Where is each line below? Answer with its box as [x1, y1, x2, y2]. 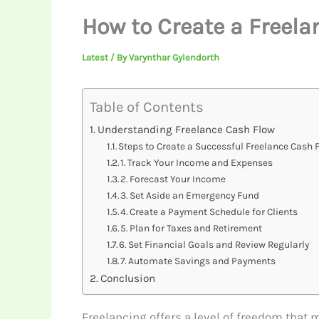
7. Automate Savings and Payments [120, 255, 276, 267]
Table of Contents [89, 98, 204, 116]
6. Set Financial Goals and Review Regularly [119, 239, 310, 251]
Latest [81, 52, 108, 63]
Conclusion [100, 272, 155, 286]
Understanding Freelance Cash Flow [97, 123, 275, 137]
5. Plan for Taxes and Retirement [120, 222, 263, 234]
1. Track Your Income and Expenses [120, 157, 273, 169]
